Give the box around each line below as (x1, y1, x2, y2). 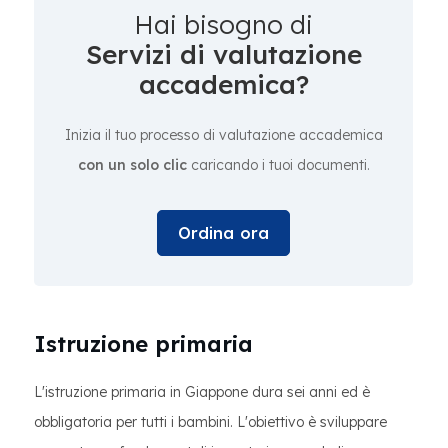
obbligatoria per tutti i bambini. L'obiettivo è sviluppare (34, 413, 387, 431)
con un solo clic (77, 156, 187, 174)
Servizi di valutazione (85, 38, 362, 71)
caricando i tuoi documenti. (186, 156, 370, 174)
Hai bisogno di (134, 8, 313, 41)
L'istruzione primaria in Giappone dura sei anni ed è (34, 383, 370, 401)
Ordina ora (177, 223, 270, 243)
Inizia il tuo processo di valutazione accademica (64, 126, 383, 144)
